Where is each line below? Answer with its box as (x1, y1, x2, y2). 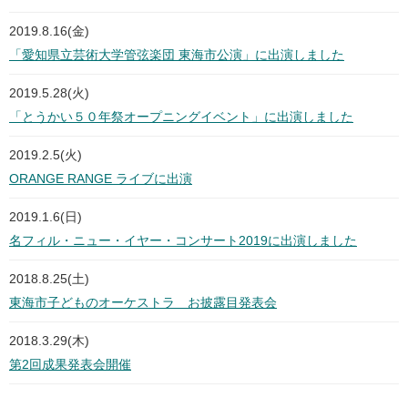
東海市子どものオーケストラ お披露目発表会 (9, 295, 277, 311)
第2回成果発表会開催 (9, 357, 131, 372)
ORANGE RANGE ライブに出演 (9, 171, 192, 187)
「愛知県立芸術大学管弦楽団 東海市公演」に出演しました (9, 47, 344, 63)
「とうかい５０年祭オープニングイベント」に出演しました (9, 109, 353, 125)
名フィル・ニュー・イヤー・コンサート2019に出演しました (9, 233, 357, 249)
